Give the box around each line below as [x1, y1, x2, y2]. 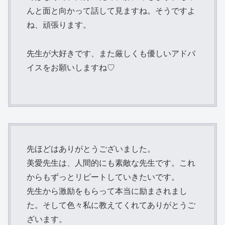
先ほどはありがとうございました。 [27, 143, 155, 155]
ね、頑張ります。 [27, 18, 91, 30]
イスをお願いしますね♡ [27, 61, 115, 73]
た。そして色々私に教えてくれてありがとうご [27, 199, 195, 211]
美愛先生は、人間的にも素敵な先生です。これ [27, 157, 195, 169]
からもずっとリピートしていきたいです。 [27, 171, 179, 183]
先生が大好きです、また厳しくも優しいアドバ [27, 47, 195, 59]
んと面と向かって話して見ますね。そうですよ [27, 4, 195, 16]
